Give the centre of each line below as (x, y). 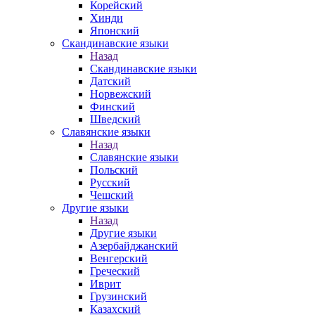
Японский (115, 31)
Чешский (112, 195)
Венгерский (119, 258)
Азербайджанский (134, 246)
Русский (110, 182)
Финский (112, 107)
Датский (110, 81)
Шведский (115, 119)
